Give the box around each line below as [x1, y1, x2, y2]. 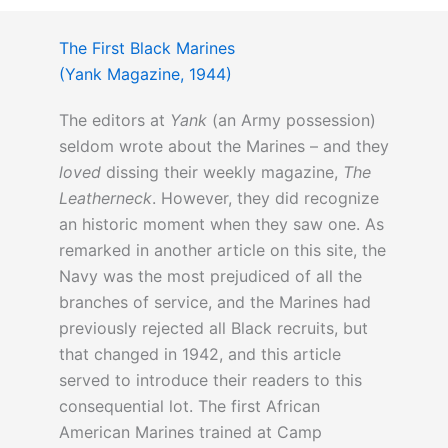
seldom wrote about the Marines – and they [58, 136, 389, 157]
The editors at [58, 110, 170, 131]
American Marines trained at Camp [58, 422, 322, 443]
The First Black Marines [58, 38, 235, 59]
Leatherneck [58, 188, 152, 209]
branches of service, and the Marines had [58, 292, 371, 313]
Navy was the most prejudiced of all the [58, 266, 362, 287]
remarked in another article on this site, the [58, 240, 386, 261]
